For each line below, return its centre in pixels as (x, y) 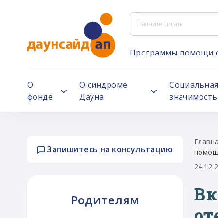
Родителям (105, 200)
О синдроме (103, 85)
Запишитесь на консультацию (109, 149)
